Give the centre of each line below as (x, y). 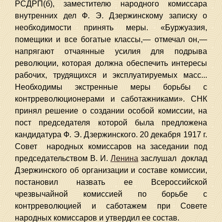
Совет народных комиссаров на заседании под (111, 146)
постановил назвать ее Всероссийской (111, 182)
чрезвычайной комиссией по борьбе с (111, 194)
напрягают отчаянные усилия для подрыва (111, 51)
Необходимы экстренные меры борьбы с (111, 87)
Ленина (124, 158)
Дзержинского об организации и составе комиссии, (111, 170)
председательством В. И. (63, 158)
